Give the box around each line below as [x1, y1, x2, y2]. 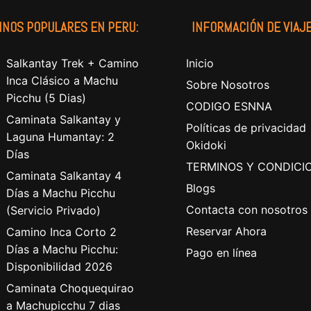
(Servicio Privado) [6, 203, 101, 218]
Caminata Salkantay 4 [6, 169, 121, 183]
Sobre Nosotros [186, 78, 269, 92]
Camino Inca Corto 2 [6, 225, 117, 239]
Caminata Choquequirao [6, 281, 134, 296]
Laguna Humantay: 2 [6, 130, 115, 144]
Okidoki [186, 138, 226, 153]
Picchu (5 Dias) [6, 91, 86, 106]
